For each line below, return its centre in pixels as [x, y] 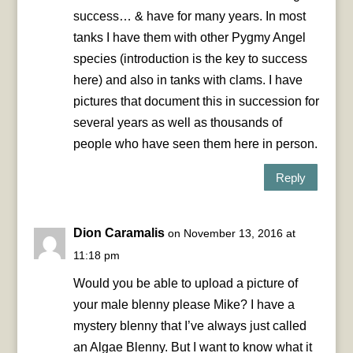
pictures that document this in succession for [196, 102]
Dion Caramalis [119, 233]
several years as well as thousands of [177, 123]
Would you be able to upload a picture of [185, 284]
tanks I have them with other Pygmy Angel [189, 38]
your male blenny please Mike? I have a [184, 305]
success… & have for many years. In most [189, 17]
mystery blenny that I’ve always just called [190, 326]
